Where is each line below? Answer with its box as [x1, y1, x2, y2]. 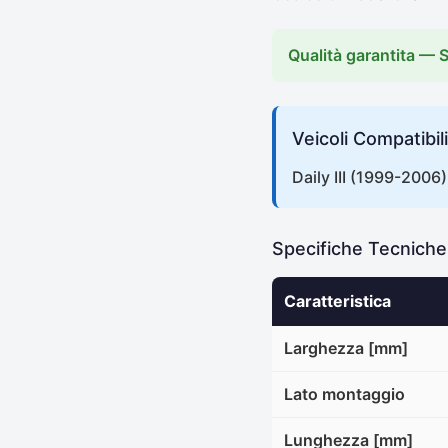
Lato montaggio [284, 383, 405, 404]
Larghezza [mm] [284, 337, 408, 358]
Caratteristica [284, 290, 391, 311]
